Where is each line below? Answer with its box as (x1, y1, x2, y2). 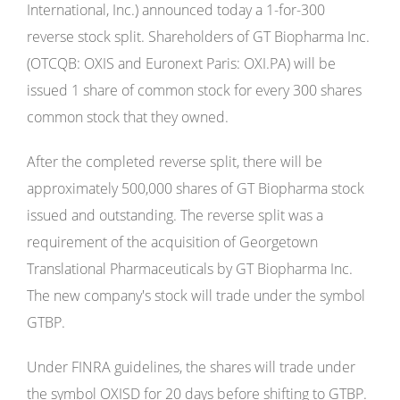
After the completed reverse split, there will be (27, 152, 322, 171)
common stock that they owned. (27, 107, 229, 127)
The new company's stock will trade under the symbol (27, 286, 365, 305)
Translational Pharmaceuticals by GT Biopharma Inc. (27, 259, 353, 279)
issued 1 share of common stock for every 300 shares (27, 80, 362, 100)
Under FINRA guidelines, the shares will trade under (27, 357, 355, 377)
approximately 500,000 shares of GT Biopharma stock (27, 179, 364, 198)
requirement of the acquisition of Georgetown (27, 232, 318, 252)
